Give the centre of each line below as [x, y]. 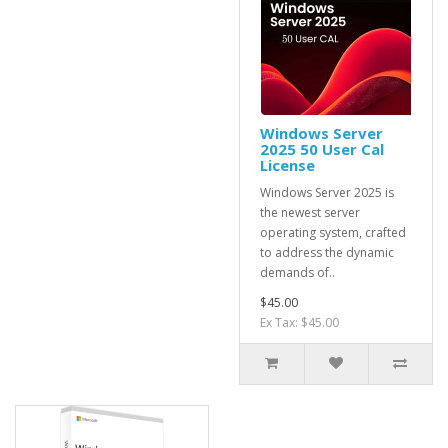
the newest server [310, 212]
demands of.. [297, 272]
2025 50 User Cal [322, 149]
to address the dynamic [327, 252]
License [287, 165]
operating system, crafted [333, 232]
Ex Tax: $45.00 [299, 322]
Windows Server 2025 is [327, 192]
